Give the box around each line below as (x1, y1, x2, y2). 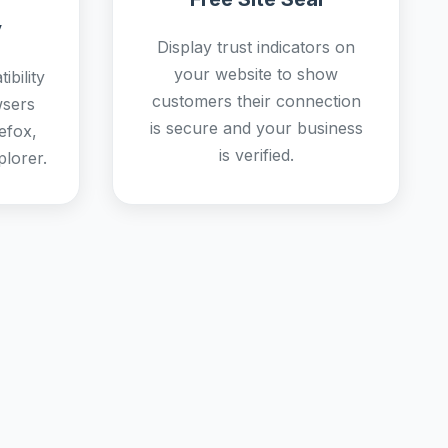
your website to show (174, 64, 338, 84)
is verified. (218, 145, 294, 165)
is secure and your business (149, 118, 363, 138)
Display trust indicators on (157, 37, 355, 57)
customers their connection (151, 91, 361, 111)
